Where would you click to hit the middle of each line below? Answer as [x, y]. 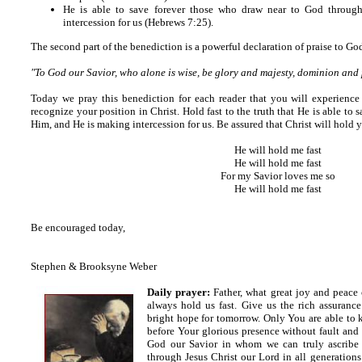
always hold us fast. [192, 305]
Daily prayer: [179, 292]
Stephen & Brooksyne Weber [94, 266]
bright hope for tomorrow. [204, 318]
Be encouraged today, [78, 227]
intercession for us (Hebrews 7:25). [138, 23]
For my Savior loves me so [278, 175]
